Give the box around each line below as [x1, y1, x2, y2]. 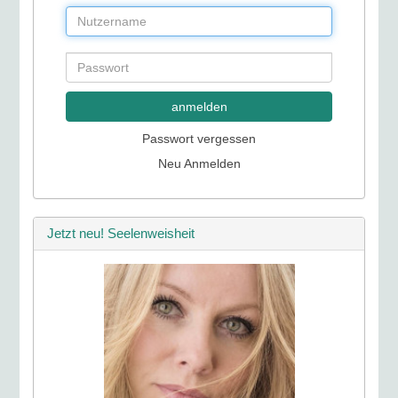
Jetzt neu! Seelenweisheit [47, 226, 195, 241]
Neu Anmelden [157, 156, 241, 171]
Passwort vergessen [142, 131, 256, 146]
